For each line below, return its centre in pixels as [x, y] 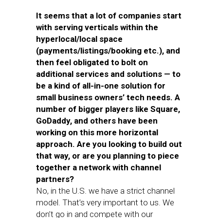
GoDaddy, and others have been [97, 121]
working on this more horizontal [97, 132]
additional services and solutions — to [108, 74]
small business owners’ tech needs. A [108, 97]
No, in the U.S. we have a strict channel [105, 191]
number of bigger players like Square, [108, 109]
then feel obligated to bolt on [92, 62]
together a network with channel [99, 167]
